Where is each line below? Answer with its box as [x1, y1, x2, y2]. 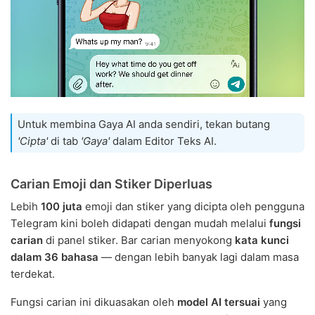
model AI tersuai [177, 295, 260, 309]
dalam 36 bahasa [11, 250, 98, 264]
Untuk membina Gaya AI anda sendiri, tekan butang [18, 117, 270, 131]
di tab [48, 134, 81, 148]
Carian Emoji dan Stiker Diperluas [11, 176, 212, 192]
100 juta [41, 200, 82, 214]
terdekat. [11, 267, 55, 281]
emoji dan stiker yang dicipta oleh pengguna [82, 200, 304, 214]
